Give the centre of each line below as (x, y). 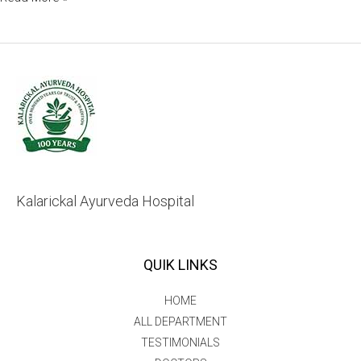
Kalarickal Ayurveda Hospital (105, 201)
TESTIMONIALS (180, 342)
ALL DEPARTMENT (180, 321)
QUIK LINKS (180, 264)
